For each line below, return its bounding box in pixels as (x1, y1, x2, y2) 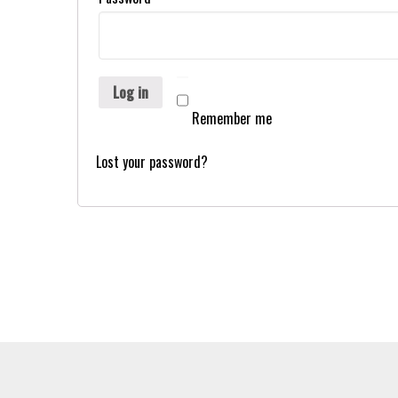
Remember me (192, 107, 272, 129)
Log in (113, 81, 148, 103)
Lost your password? (96, 151, 208, 172)
